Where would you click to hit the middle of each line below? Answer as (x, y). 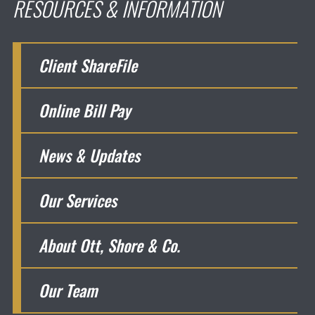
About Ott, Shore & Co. (109, 246)
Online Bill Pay (84, 111)
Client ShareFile (88, 66)
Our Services (77, 201)
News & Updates (89, 156)
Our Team (68, 291)
